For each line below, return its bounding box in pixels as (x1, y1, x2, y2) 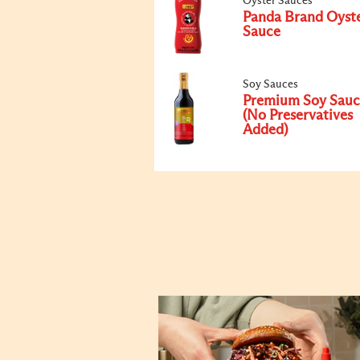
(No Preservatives (243, 108, 353, 123)
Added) (243, 123, 288, 137)
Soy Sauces (243, 79, 298, 90)
